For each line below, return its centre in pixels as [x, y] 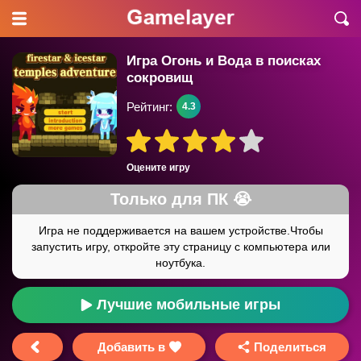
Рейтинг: [149, 106]
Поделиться [290, 347]
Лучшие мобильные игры [189, 305]
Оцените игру [158, 168]
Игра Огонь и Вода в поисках [224, 61]
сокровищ [160, 78]
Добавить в [131, 347]
